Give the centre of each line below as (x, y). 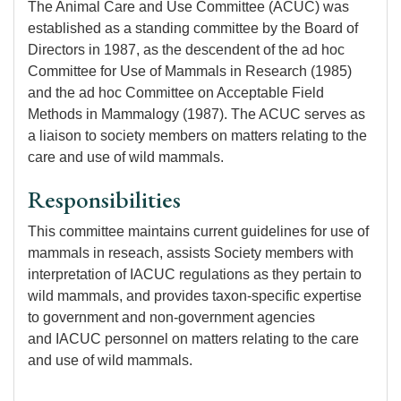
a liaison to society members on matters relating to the (197, 136)
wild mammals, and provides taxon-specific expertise (195, 296)
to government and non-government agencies (171, 317)
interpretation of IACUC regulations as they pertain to (195, 274)
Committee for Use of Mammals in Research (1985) (190, 71)
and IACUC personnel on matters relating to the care (193, 339)
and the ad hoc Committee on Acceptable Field (176, 93)
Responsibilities (104, 199)
